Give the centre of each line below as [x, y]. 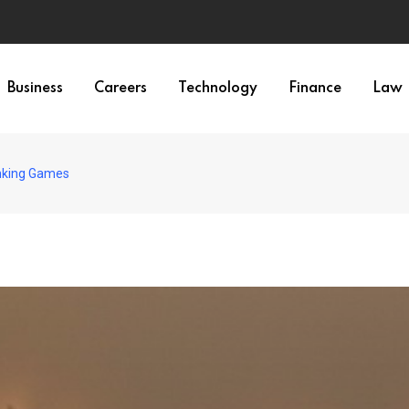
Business [35, 89]
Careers [121, 89]
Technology [218, 89]
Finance [315, 89]
